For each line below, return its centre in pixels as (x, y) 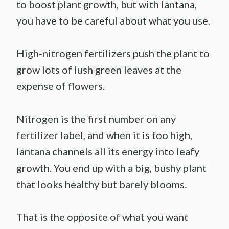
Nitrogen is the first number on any (96, 119)
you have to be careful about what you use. (113, 21)
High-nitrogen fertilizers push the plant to (113, 53)
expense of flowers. (61, 86)
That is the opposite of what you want (102, 217)
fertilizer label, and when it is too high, (104, 135)
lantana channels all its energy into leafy (108, 152)
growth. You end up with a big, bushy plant (111, 168)
